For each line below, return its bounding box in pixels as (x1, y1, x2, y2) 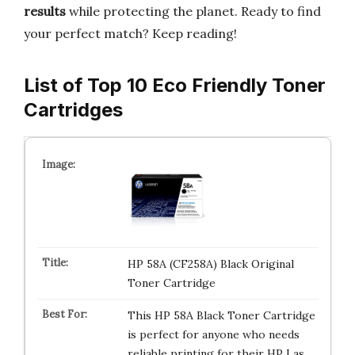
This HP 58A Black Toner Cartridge (127, 308, 315, 323)
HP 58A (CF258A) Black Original (127, 257, 294, 271)
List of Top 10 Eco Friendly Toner (24, 74, 326, 97)
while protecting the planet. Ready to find (66, 3, 321, 19)
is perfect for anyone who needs (127, 327, 300, 342)
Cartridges (24, 98, 123, 121)
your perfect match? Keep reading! (24, 25, 237, 41)
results (24, 3, 66, 19)
